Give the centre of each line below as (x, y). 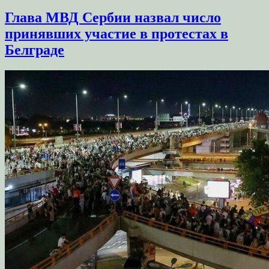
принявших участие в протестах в (116, 34)
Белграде (35, 50)
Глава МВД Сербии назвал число (113, 18)
